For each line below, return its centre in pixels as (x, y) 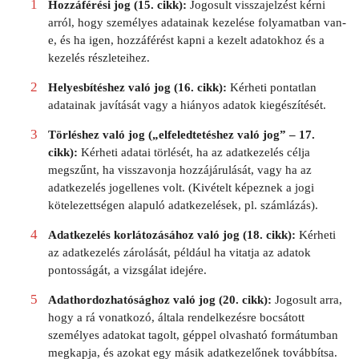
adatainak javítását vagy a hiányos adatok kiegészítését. (187, 105)
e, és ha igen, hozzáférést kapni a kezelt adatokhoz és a (186, 40)
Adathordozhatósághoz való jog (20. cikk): (159, 299)
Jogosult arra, (307, 299)
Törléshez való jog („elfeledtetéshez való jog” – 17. (181, 134)
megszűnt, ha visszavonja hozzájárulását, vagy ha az (179, 169)
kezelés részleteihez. (99, 57)
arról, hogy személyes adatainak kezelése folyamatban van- (197, 22)
